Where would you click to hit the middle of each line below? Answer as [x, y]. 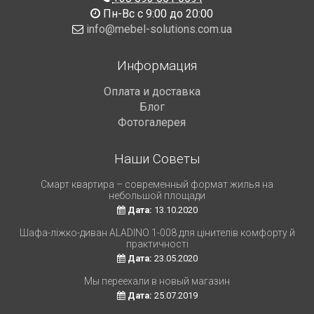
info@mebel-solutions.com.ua [159, 29]
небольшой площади [157, 195]
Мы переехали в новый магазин [157, 281]
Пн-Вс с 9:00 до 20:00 [157, 13]
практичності [157, 244]
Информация [157, 65]
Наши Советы [157, 158]
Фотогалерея [152, 122]
